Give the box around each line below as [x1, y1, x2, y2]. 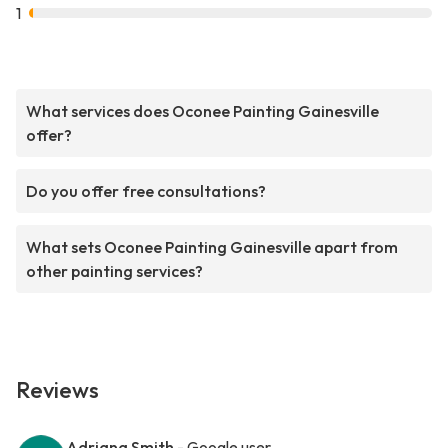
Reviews [16, 376, 99, 405]
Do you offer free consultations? [26, 181, 266, 202]
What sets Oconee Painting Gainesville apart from [26, 237, 398, 258]
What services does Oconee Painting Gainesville [26, 101, 379, 122]
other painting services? [26, 261, 203, 282]
